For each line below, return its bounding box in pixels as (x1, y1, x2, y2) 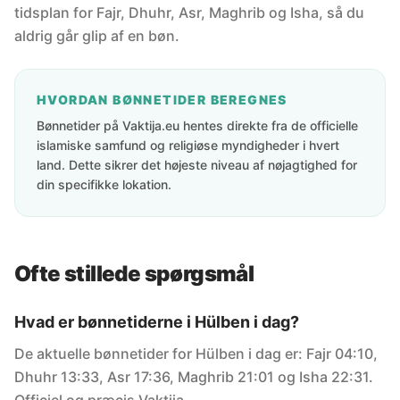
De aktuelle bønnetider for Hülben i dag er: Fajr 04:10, (14, 345, 378, 362)
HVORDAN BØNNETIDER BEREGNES (37, 92, 287, 107)
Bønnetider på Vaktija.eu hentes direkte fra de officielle (37, 118, 358, 133)
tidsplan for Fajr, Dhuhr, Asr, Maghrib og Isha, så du (14, 4, 364, 21)
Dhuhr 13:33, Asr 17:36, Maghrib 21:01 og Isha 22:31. (14, 368, 373, 386)
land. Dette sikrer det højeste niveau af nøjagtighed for (37, 157, 357, 172)
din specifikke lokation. (37, 177, 171, 192)
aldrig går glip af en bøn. (14, 27, 179, 45)
